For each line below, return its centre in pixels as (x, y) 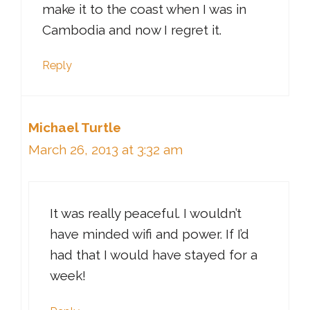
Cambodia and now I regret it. (132, 29)
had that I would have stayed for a (154, 254)
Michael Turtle (75, 128)
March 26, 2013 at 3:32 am (106, 150)
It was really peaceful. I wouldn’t (146, 213)
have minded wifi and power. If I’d (149, 234)
